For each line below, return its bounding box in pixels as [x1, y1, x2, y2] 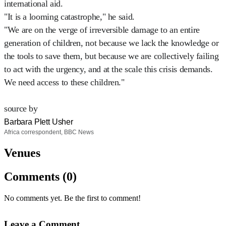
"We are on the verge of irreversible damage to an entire [4, 24, 200, 35]
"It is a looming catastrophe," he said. [4, 11, 135, 22]
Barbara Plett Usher [4, 117, 73, 126]
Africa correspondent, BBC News [4, 128, 94, 136]
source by [4, 103, 40, 114]
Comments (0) [4, 169, 77, 183]
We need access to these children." [4, 77, 125, 87]
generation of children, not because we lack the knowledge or [4, 37, 219, 48]
